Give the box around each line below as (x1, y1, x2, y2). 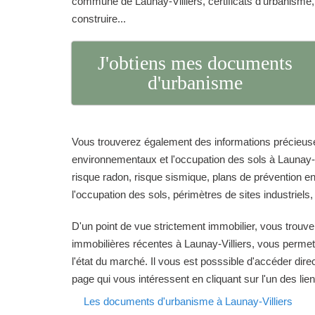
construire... (72, 13, 126, 25)
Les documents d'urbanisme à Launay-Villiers (84, 295, 292, 308)
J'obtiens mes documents (97, 52, 292, 75)
